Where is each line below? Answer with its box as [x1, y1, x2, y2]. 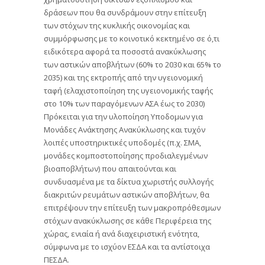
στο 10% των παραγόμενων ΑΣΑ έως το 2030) [44, 98, 205, 109]
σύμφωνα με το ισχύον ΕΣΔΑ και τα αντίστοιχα [44, 241, 210, 252]
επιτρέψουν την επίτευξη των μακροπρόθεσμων [44, 202, 221, 213]
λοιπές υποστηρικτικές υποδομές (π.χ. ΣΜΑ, [44, 137, 201, 148]
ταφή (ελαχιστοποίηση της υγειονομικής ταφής [44, 85, 213, 96]
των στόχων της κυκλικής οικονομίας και [44, 20, 190, 31]
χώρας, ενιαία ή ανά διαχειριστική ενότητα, [44, 228, 199, 239]
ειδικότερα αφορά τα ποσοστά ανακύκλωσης [44, 46, 206, 57]
